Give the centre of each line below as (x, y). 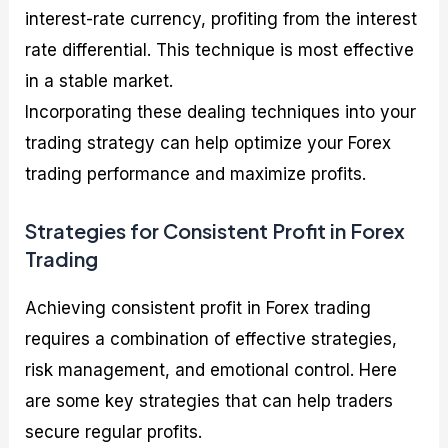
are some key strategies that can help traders (209, 400)
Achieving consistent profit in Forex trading (198, 307)
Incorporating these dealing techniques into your (221, 111)
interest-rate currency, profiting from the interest (221, 18)
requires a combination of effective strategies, (211, 338)
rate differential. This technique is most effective (220, 49)
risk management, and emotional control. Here (211, 369)
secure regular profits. (114, 431)
